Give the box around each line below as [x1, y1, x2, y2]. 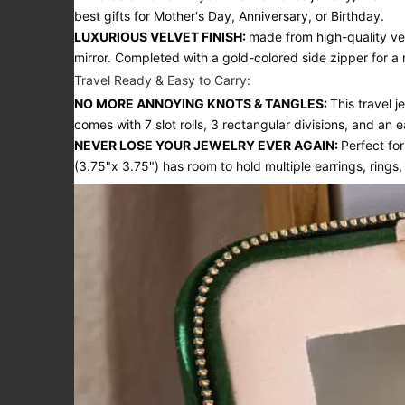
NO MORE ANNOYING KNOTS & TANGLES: [74, 96, 330, 112]
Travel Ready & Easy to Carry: [74, 72, 250, 89]
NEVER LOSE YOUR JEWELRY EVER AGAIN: [74, 137, 341, 154]
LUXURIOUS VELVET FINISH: [74, 29, 249, 45]
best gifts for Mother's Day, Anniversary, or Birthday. [74, 8, 384, 24]
